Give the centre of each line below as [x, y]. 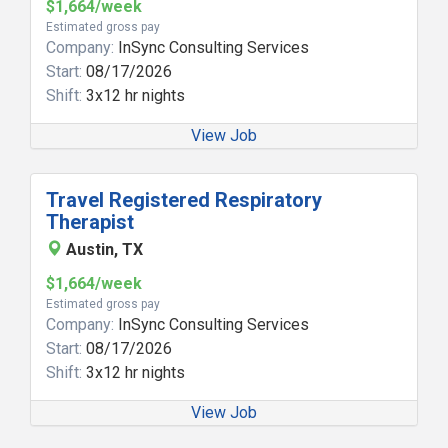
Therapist [90, 222]
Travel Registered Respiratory [184, 200]
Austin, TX [104, 249]
